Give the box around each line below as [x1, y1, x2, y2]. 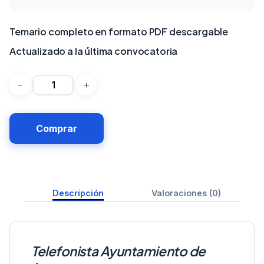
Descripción [52, 187, 104, 198]
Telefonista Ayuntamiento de [31, 242, 206, 259]
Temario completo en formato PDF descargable [9, 25, 229, 38]
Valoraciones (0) [151, 187, 221, 198]
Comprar [36, 122, 77, 134]
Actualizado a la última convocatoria [9, 44, 178, 57]
